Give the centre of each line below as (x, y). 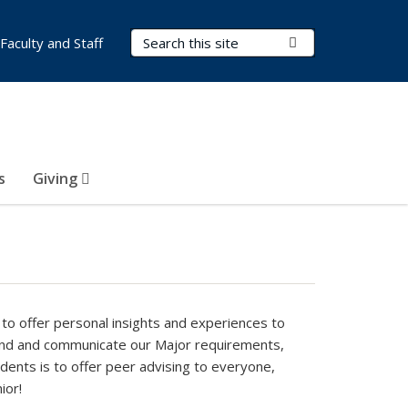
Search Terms (178, 39)
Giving (57, 178)
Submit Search (341, 42)
